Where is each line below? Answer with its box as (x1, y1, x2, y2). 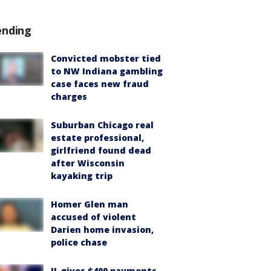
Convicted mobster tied (51, 53, 161, 64)
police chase (51, 237, 107, 248)
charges (51, 91, 87, 102)
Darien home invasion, (51, 224, 154, 235)
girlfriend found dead (51, 145, 151, 156)
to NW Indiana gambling (51, 65, 163, 77)
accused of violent (51, 211, 136, 223)
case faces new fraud (51, 78, 149, 90)
